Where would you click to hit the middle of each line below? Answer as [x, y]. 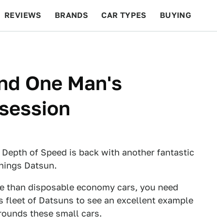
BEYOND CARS [39, 46]
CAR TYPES [124, 15]
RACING [96, 46]
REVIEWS [23, 15]
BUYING [176, 15]
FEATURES [182, 46]
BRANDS [71, 15]
